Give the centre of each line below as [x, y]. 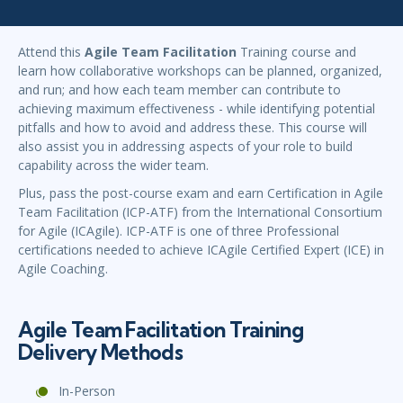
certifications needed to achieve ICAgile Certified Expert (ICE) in [201, 250]
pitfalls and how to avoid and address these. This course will [193, 128]
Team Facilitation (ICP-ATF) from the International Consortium [200, 212]
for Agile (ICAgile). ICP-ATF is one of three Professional [179, 231]
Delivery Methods [101, 353]
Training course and [296, 52]
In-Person [87, 391]
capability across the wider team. [113, 166]
